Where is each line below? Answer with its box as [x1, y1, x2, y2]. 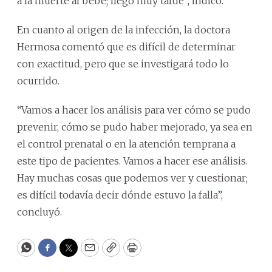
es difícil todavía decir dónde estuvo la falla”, [17, 188, 223, 201]
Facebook [46, 246, 98, 260]
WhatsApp [25, 246, 83, 260]
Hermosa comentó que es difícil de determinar [17, 40, 236, 53]
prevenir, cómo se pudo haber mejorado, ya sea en [17, 120, 253, 133]
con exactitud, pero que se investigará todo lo [17, 57, 229, 70]
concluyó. [17, 205, 62, 218]
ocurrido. [17, 74, 59, 87]
